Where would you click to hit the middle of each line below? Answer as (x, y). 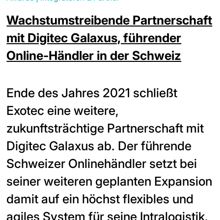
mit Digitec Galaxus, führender (94, 38)
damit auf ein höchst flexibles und (100, 199)
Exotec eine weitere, (63, 111)
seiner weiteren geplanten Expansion (110, 181)
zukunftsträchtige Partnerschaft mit (105, 128)
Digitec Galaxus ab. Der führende (99, 146)
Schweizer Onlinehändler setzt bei (102, 164)
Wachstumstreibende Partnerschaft (110, 20)
